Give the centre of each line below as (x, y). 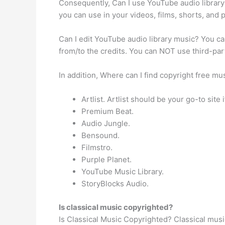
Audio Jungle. (106, 123)
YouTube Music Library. (123, 172)
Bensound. (100, 135)
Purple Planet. (106, 159)
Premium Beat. (107, 111)
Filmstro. (97, 147)
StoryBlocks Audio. (115, 184)
